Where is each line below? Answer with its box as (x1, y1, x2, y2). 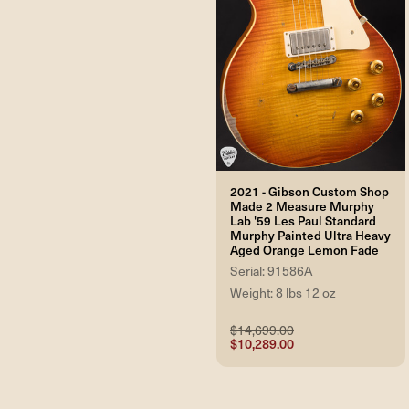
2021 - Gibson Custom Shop (230, 183, 389, 201)
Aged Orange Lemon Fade (230, 241, 379, 259)
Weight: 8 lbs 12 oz (230, 284, 336, 302)
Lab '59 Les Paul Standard (230, 212, 376, 230)
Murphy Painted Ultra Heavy (230, 226, 391, 245)
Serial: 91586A (230, 262, 312, 280)
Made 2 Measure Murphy (230, 197, 374, 215)
